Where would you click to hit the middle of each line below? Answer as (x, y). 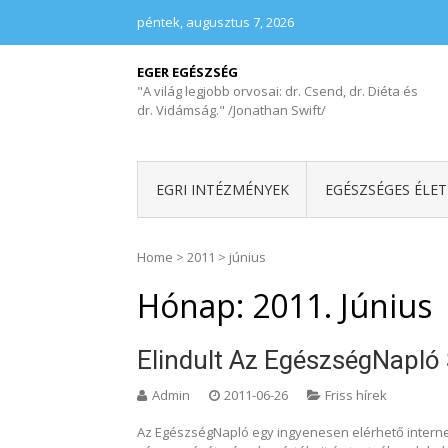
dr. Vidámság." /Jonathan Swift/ (231, 110)
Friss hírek (356, 395)
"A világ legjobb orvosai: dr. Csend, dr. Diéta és (277, 91)
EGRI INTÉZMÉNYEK (222, 189)
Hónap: (194, 305)
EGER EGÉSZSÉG (187, 72)
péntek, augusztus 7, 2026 (215, 22)
